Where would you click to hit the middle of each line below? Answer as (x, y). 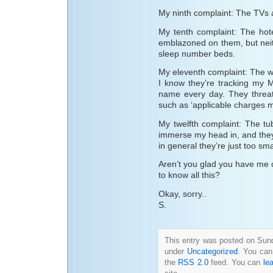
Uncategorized (212, 251)
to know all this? (189, 175)
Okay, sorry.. (183, 193)
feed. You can (236, 262)
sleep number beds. (197, 53)
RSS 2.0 (193, 262)
